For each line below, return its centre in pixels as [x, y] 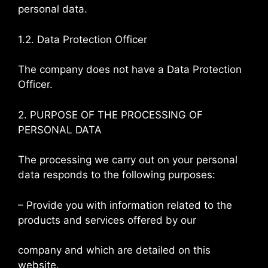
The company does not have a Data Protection [130, 69]
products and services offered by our [107, 220]
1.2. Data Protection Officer [83, 39]
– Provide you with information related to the [125, 205]
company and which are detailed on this [114, 250]
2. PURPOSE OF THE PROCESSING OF [110, 115]
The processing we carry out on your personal [128, 160]
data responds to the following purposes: [117, 175]
